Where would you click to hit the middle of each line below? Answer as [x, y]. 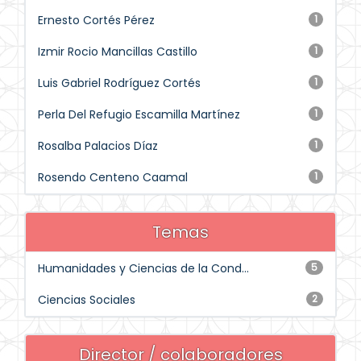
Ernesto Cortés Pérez [96, 20]
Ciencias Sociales [87, 300]
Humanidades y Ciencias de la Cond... [143, 268]
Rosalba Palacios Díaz [98, 146]
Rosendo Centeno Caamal [113, 177]
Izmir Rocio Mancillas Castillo [118, 52]
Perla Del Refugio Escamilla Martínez [139, 114]
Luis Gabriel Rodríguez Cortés [119, 83]
